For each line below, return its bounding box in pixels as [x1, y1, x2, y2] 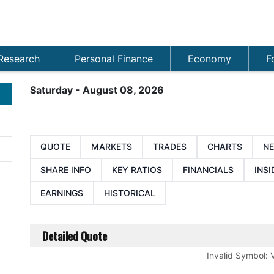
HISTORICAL [104, 188, 155, 198]
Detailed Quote [42, 228, 107, 244]
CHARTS [207, 141, 242, 152]
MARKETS [91, 141, 132, 152]
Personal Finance [75, 53, 153, 65]
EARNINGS [40, 188, 83, 198]
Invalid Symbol [207, 250, 265, 261]
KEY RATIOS [112, 165, 162, 175]
